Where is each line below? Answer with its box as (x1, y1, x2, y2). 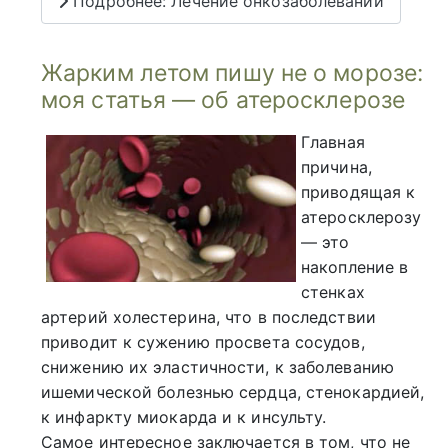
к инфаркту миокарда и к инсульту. (41, 406, 327, 427)
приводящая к (301, 181, 416, 202)
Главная (301, 131, 365, 152)
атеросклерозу (301, 206, 422, 227)
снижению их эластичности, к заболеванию (41, 356, 394, 377)
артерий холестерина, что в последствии (41, 306, 376, 327)
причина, (301, 156, 372, 177)
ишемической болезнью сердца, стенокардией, (41, 381, 425, 402)
